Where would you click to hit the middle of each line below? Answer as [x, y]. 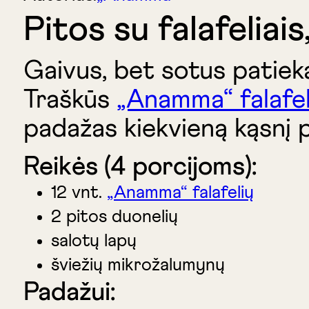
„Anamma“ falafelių [180, 193]
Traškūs [70, 100]
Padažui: [69, 292]
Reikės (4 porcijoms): [140, 167]
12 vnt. [79, 193]
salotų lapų [93, 241]
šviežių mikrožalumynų [138, 265]
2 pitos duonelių [114, 217]
